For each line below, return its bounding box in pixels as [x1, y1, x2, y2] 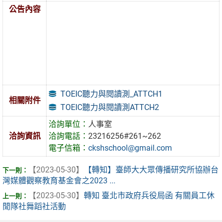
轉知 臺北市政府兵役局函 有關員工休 [84, 191, 215, 201]
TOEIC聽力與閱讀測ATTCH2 [60, 102, 160, 112]
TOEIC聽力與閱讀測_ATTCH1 [60, 89, 163, 99]
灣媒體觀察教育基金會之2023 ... [2, 176, 115, 186]
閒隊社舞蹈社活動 [2, 202, 66, 212]
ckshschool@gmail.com [88, 143, 172, 153]
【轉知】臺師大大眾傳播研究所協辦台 [84, 165, 219, 175]
